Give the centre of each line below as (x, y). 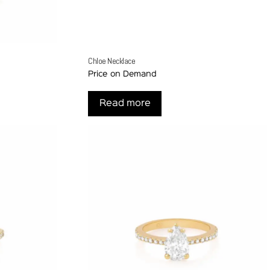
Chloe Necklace (112, 61)
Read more (125, 104)
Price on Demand (123, 74)
